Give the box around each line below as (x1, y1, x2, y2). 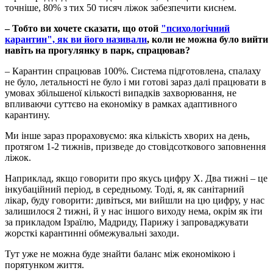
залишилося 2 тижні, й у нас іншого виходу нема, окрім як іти (5, 206, 263, 217)
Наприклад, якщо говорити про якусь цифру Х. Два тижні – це (5, 173, 268, 184)
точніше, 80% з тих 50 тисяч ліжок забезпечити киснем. (5, 2, 236, 13)
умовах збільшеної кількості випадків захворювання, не (5, 88, 236, 99)
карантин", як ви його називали (5, 34, 147, 45)
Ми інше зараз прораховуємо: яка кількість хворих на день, (5, 130, 250, 141)
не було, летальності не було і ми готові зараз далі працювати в (5, 77, 266, 88)
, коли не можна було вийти (147, 34, 268, 45)
